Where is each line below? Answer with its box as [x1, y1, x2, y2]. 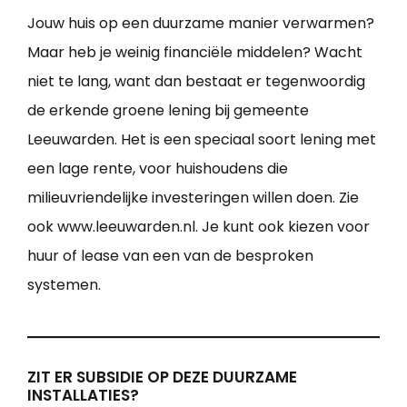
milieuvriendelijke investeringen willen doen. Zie [27, 186, 359, 208]
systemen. [27, 273, 101, 295]
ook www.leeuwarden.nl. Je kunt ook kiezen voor [27, 215, 370, 237]
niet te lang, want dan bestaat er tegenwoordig [27, 70, 365, 92]
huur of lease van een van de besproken [27, 244, 313, 266]
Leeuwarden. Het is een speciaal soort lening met [27, 128, 376, 150]
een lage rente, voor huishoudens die [27, 157, 288, 179]
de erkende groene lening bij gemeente [27, 99, 309, 121]
